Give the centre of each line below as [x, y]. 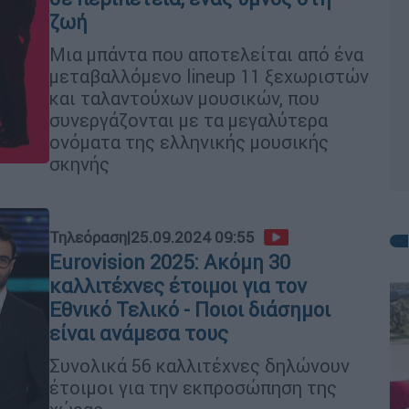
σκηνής [79, 164]
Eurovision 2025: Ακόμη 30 [170, 262]
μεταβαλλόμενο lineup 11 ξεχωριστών [209, 76]
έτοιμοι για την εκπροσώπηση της [193, 387]
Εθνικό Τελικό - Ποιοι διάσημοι [190, 309]
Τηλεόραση [88, 237]
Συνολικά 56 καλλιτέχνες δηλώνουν [199, 365]
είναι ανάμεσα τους [139, 333]
